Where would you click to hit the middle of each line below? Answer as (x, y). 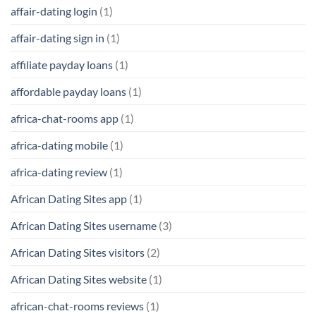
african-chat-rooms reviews (77, 305)
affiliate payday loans (62, 64)
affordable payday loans (68, 91)
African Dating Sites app (69, 198)
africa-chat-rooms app (65, 118)
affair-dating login (54, 11)
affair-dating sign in (57, 37)
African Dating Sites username (84, 225)
